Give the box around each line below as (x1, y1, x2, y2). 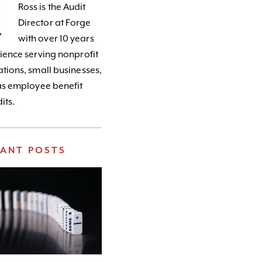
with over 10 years (18, 33, 94, 44)
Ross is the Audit (18, 2, 86, 13)
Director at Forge (18, 18, 91, 29)
